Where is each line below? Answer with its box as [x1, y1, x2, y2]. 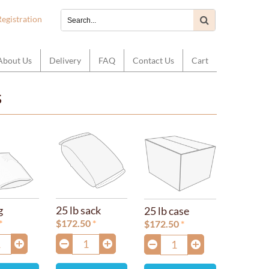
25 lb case [144, 204, 190, 217]
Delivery [49, 55, 81, 65]
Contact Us [133, 55, 174, 65]
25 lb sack [56, 203, 101, 217]
